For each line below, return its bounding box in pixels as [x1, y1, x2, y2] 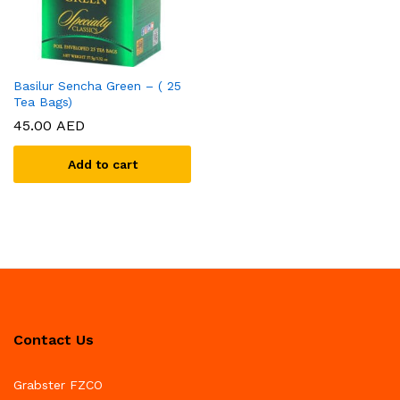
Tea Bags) [13, 95, 72, 110]
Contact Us [13, 331, 94, 349]
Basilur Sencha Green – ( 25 [13, 79, 181, 94]
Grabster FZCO [13, 378, 103, 393]
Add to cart [67, 157, 137, 172]
